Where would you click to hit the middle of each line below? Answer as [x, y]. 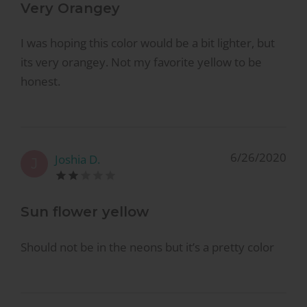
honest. [40, 82]
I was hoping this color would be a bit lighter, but [148, 43]
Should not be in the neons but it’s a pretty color [147, 247]
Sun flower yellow [85, 212]
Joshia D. [77, 160]
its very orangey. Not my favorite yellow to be [141, 62]
